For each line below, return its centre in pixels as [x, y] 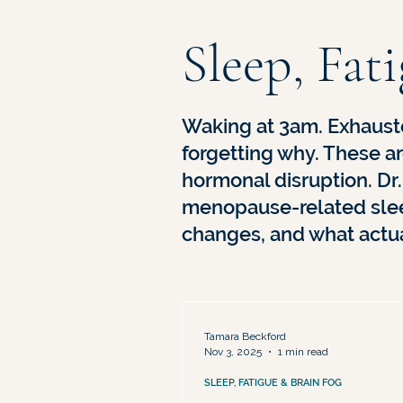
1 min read [303, 351]
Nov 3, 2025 [233, 351]
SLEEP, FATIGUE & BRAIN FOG [273, 383]
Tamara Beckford [245, 337]
